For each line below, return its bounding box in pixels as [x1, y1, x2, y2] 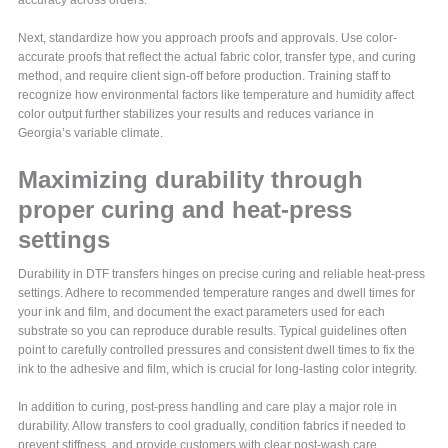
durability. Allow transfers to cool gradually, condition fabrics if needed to [18, 418, 407, 433]
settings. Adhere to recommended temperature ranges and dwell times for [18, 286, 416, 300]
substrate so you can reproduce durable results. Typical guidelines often [18, 324, 408, 338]
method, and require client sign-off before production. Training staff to [18, 69, 392, 83]
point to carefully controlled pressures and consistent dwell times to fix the [18, 343, 416, 357]
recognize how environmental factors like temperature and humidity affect [18, 88, 415, 102]
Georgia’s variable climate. [18, 126, 164, 140]
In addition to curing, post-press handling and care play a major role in [18, 399, 398, 414]
